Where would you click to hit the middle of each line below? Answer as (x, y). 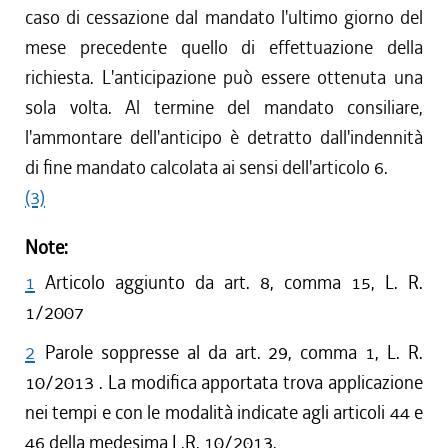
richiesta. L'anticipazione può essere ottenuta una (224, 77)
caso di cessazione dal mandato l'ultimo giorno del (224, 17)
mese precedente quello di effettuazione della (224, 47)
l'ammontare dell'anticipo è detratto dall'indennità (224, 137)
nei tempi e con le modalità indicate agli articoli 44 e (224, 412)
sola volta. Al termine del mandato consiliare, (224, 107)
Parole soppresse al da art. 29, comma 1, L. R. (234, 352)
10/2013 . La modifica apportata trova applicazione (224, 382)
